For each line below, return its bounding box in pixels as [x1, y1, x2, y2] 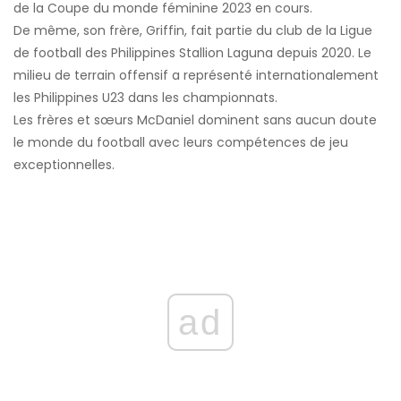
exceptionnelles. [13, 156, 115, 175]
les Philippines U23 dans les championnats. [13, 89, 277, 107]
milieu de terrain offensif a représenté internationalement [13, 66, 379, 85]
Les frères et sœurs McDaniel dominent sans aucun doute [13, 111, 377, 130]
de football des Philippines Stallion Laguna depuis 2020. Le [13, 44, 371, 63]
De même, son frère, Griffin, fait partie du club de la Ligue [13, 21, 372, 40]
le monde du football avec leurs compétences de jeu [13, 133, 348, 152]
